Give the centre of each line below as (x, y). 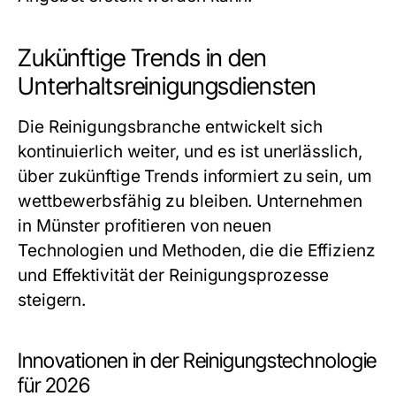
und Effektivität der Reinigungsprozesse (174, 275)
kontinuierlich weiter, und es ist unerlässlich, (190, 152)
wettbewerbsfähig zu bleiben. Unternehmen (190, 201)
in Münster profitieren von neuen (145, 226)
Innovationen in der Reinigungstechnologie (198, 361)
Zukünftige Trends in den (142, 58)
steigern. (52, 300)
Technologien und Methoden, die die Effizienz (197, 251)
